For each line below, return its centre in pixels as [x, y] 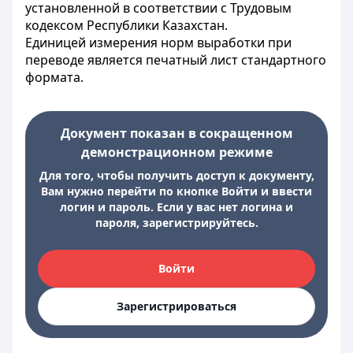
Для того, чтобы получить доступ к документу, [176, 175]
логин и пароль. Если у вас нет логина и [176, 207]
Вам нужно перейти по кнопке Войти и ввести [176, 191]
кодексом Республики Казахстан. [126, 25]
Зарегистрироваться [176, 306]
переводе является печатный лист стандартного [176, 60]
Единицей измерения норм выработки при [158, 43]
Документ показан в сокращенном [176, 133]
